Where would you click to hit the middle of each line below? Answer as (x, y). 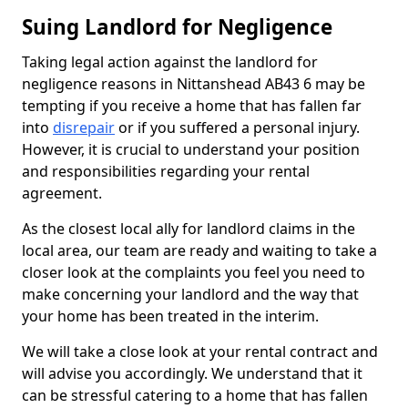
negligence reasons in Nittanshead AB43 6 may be (194, 84)
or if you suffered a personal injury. (237, 127)
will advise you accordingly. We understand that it (192, 373)
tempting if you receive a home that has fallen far (192, 106)
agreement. (64, 193)
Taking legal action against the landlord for (170, 62)
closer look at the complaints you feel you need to (194, 272)
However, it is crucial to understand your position (191, 149)
